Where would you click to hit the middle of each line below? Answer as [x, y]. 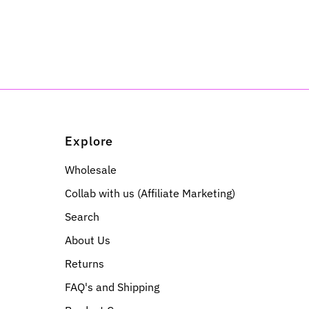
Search [82, 216]
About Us [88, 240]
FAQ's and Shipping [112, 287]
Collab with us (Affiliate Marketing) [150, 193]
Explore [89, 141]
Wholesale [91, 169]
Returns [85, 263]
